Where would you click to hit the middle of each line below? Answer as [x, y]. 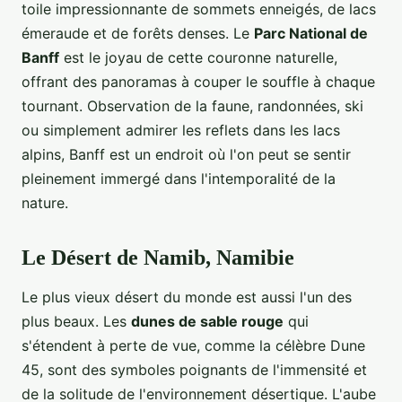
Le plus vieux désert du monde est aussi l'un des [187, 297]
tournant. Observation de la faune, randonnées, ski [192, 106]
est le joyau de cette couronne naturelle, [198, 58]
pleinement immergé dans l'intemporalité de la [179, 179]
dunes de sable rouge [207, 322]
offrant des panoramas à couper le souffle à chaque [198, 82]
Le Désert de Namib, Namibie [158, 258]
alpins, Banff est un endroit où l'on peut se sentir [186, 155]
